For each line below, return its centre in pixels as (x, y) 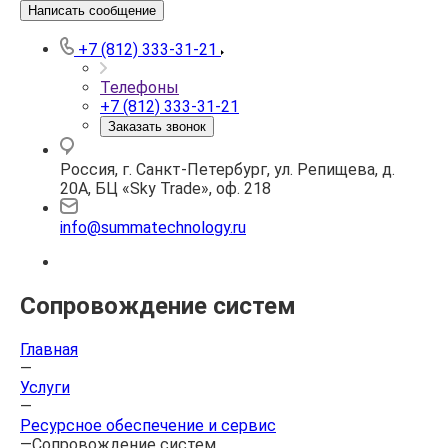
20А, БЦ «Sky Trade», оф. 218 (165, 188)
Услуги (45, 387)
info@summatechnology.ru (153, 227)
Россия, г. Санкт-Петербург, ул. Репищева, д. (227, 169)
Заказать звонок (157, 126)
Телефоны (139, 87)
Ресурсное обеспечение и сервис (148, 425)
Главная (49, 349)
